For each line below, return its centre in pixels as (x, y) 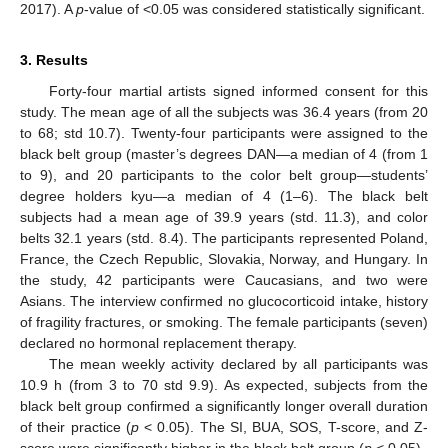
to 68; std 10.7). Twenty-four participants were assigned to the (224, 132)
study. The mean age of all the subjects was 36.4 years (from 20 (224, 111)
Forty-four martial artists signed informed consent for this (238, 90)
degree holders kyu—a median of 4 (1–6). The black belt (224, 195)
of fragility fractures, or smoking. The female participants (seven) (224, 321)
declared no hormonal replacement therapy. (158, 342)
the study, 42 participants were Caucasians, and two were (224, 279)
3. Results (54, 59)
